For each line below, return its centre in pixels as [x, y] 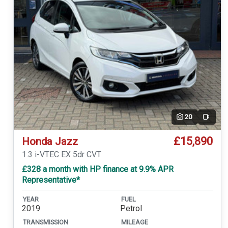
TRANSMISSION [45, 222]
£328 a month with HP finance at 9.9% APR [97, 169]
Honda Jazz [50, 141]
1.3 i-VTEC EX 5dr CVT [61, 154]
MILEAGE [134, 222]
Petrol [131, 209]
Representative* [51, 180]
